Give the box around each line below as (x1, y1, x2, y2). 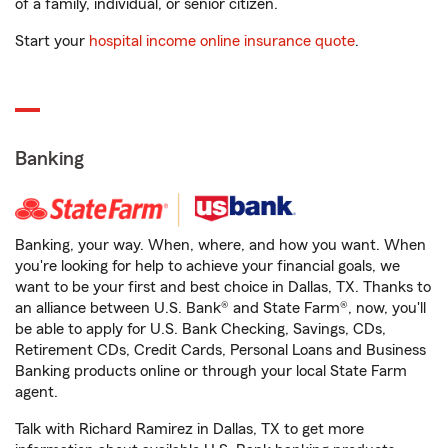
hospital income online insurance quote (89, 33, 355, 49)
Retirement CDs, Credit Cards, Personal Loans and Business (15, 342, 426, 358)
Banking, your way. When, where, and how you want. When (15, 237, 426, 253)
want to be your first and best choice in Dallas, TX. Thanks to (15, 279, 431, 295)
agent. (15, 384, 58, 400)
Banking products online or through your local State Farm (15, 363, 407, 379)
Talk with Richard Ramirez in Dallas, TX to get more (15, 421, 364, 437)
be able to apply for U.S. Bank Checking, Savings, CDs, (15, 321, 386, 337)
